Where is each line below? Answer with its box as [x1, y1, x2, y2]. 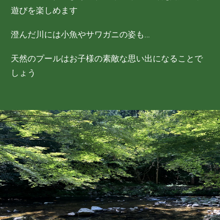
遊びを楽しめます [11, 5, 78, 16]
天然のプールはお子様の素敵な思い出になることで [11, 54, 203, 64]
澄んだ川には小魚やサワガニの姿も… [11, 29, 150, 40]
